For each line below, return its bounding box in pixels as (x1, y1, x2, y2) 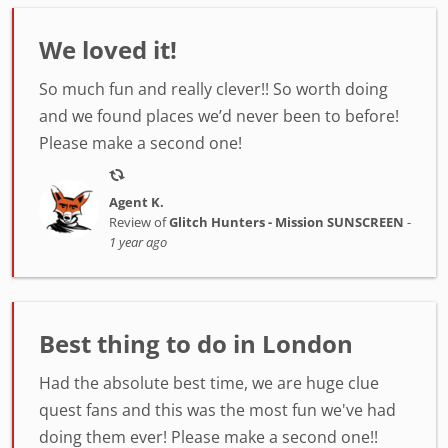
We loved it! (39, 33, 177, 66)
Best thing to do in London (39, 327, 353, 360)
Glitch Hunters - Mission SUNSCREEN (168, 213, 404, 231)
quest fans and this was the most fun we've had (39, 399, 396, 421)
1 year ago (108, 233, 167, 251)
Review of (108, 213, 169, 231)
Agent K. (108, 193, 164, 211)
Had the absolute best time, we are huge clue (39, 372, 379, 394)
